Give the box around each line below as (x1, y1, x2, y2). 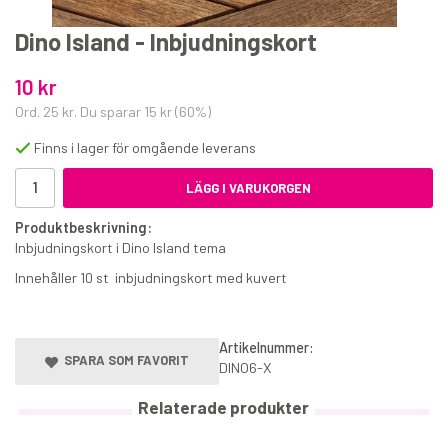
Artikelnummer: (218, 339, 314, 357)
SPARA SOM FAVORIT (57, 352, 189, 369)
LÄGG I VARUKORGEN (185, 180, 311, 197)
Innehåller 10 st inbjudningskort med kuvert (15, 269, 287, 287)
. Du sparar (74, 103, 144, 120)
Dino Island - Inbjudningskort (15, 27, 317, 56)
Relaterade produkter (138, 396, 309, 417)
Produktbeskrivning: (15, 219, 152, 237)
